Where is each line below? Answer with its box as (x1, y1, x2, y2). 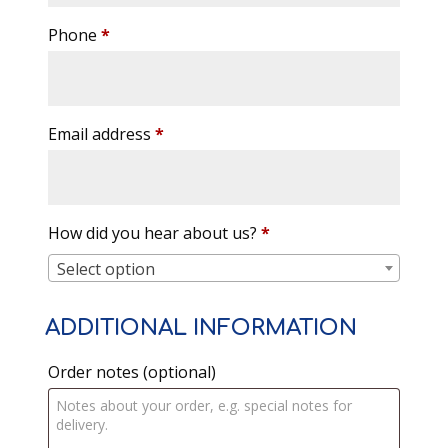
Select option (56, 257, 155, 280)
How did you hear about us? (47, 222, 261, 244)
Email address (47, 123, 155, 145)
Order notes (47, 361, 143, 383)
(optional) (142, 361, 216, 383)
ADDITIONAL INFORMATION (44, 316, 357, 340)
